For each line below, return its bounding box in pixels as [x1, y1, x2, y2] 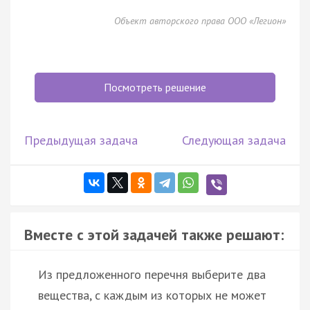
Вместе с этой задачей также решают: [24, 224, 284, 244]
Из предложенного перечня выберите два [38, 266, 266, 282]
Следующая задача [182, 131, 286, 148]
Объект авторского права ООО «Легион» [114, 14, 286, 27]
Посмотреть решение [104, 80, 206, 94]
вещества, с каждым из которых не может [38, 286, 266, 303]
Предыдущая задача [24, 131, 138, 148]
